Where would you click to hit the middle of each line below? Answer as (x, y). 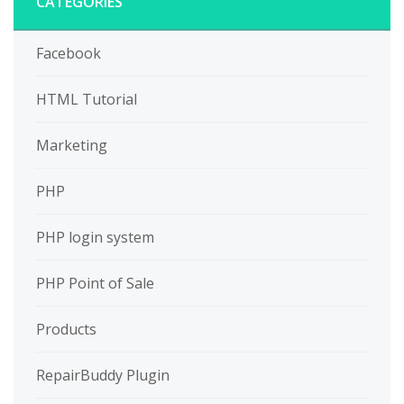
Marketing (72, 146)
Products (66, 330)
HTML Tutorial (87, 100)
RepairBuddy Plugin (103, 376)
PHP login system (95, 238)
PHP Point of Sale (95, 284)
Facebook (69, 54)
